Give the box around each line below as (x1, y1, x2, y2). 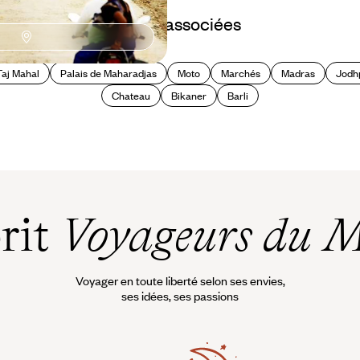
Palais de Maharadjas (60, 66, 157, 81)
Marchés (221, 66, 260, 81)
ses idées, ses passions (121, 287, 239, 304)
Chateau (112, 88, 150, 104)
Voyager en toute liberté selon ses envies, (75, 272, 285, 288)
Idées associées (119, 12, 241, 36)
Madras (281, 66, 315, 81)
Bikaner (171, 88, 207, 104)
